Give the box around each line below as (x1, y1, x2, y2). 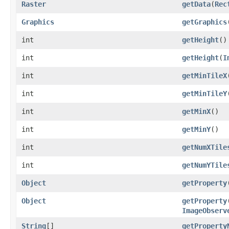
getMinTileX (182, 71, 227, 80)
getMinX (182, 107, 211, 116)
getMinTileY (182, 89, 227, 98)
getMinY (182, 125, 211, 133)
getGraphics (182, 17, 227, 26)
